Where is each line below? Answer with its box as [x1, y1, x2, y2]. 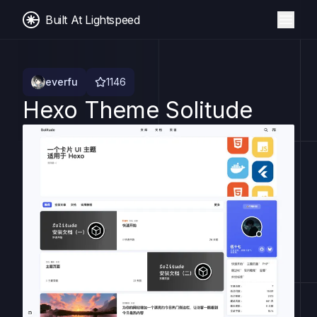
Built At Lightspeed [45, 12, 140, 27]
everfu [45, 76, 78, 88]
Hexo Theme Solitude [23, 96, 253, 124]
